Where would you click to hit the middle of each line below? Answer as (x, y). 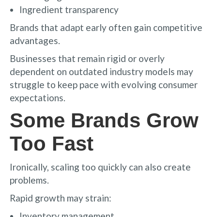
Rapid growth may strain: (61, 198)
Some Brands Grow (104, 120)
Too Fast (52, 143)
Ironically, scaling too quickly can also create (100, 167)
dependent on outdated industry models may (101, 71)
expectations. (38, 97)
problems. (29, 180)
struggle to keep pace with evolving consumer (104, 84)
